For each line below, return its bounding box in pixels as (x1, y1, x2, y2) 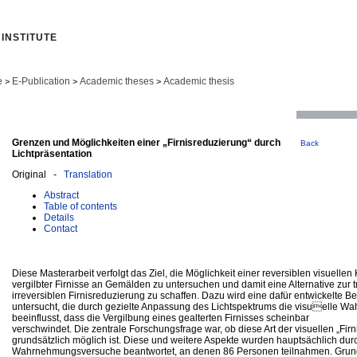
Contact (44, 222, 77, 234)
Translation (64, 168, 112, 180)
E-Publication (12, 76, 70, 87)
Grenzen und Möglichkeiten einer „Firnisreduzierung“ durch (12, 136, 280, 148)
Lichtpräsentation (12, 147, 92, 159)
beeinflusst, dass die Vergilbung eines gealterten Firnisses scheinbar (12, 312, 309, 324)
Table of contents (44, 200, 117, 212)
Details (44, 211, 74, 223)
